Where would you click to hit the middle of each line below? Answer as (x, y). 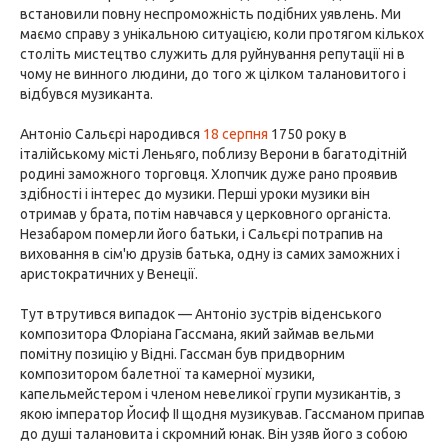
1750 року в (307, 134)
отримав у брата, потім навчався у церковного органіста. (205, 214)
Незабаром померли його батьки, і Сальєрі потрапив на (201, 234)
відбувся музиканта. (86, 94)
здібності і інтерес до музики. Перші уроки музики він (195, 194)
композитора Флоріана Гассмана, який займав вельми (197, 334)
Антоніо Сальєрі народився (111, 134)
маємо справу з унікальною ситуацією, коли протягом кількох (222, 34)
